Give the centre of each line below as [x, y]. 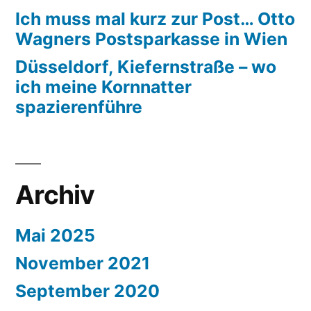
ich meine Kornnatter [103, 87]
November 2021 [83, 263]
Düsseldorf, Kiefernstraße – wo [146, 67]
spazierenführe [79, 107]
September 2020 [87, 291]
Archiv [55, 195]
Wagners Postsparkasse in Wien [151, 39]
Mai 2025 [55, 236]
